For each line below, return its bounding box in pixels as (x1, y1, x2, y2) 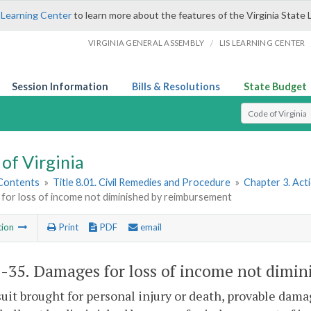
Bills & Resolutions (132, 81, 220, 92)
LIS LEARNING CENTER (219, 38, 305, 47)
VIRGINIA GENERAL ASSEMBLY (88, 38, 205, 47)
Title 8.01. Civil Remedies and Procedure (53, 176, 231, 189)
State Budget (244, 81, 307, 92)
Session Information (12, 81, 108, 92)
